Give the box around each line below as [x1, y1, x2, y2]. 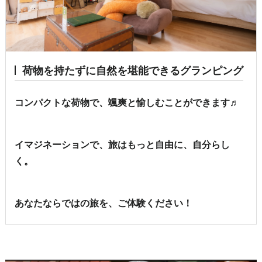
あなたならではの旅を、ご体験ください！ [14, 195, 192, 212]
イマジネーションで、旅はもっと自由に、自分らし [14, 137, 230, 153]
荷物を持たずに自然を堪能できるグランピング [22, 61, 243, 80]
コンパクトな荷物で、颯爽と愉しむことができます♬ [14, 95, 239, 111]
